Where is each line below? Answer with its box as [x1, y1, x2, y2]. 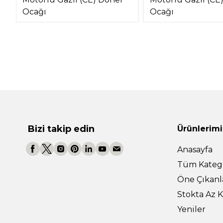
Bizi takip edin [28, 123, 95, 134]
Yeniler [177, 204, 206, 214]
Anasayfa [177, 144, 213, 154]
